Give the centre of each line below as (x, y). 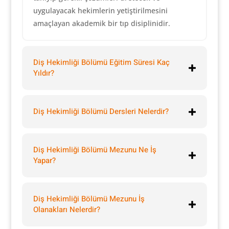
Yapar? (44, 161)
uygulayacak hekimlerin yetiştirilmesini (100, 10)
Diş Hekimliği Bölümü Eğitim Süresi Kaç (101, 62)
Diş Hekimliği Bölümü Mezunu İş (89, 199)
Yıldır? (43, 73)
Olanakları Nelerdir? (66, 210)
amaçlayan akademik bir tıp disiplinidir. (101, 23)
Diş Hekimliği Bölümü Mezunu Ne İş (95, 150)
